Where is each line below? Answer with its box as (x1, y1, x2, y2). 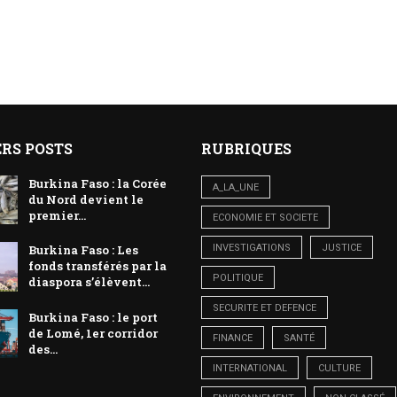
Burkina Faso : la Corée (28, 175, 167, 191)
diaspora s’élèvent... (28, 274, 151, 291)
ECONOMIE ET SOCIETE (212, 211, 318, 223)
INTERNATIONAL (212, 362, 287, 374)
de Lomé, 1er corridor (28, 324, 159, 341)
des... (28, 340, 58, 357)
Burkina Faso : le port (28, 308, 159, 325)
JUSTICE (321, 241, 362, 253)
